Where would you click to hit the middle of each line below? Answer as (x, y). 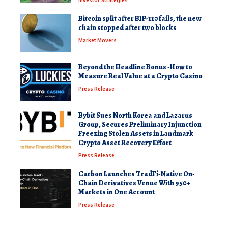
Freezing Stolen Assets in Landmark (136, 133)
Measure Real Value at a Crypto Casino (140, 76)
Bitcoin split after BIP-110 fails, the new (140, 18)
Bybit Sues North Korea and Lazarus (135, 115)
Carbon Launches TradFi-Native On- (137, 174)
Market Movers (97, 40)
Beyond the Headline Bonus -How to (135, 67)
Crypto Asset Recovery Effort (125, 142)
